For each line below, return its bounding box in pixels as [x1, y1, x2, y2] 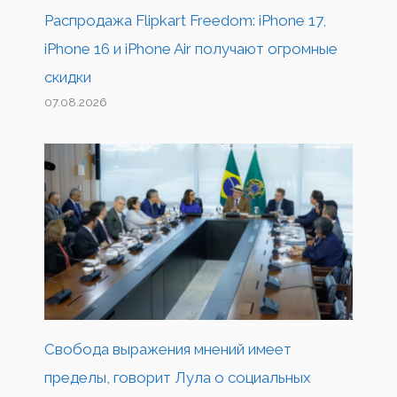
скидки [44, 68, 91, 87]
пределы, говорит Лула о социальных [44, 369, 311, 387]
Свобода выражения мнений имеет [44, 340, 292, 359]
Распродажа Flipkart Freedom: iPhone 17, [44, 12, 326, 30]
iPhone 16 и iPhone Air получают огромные [44, 40, 338, 58]
